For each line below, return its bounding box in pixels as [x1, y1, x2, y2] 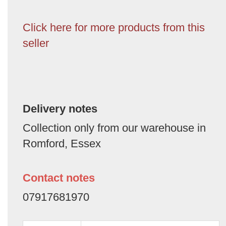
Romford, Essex [23, 137, 101, 150]
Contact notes [23, 171, 95, 184]
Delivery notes [23, 102, 97, 115]
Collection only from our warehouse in [23, 121, 206, 134]
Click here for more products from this [23, 21, 205, 34]
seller [23, 36, 49, 49]
